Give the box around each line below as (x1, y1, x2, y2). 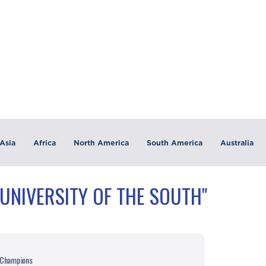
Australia (220, 138, 254, 147)
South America (146, 138, 202, 147)
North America (73, 138, 129, 147)
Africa (33, 138, 56, 147)
